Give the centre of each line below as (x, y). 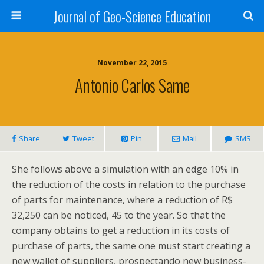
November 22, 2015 (132, 63)
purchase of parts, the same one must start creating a (131, 246)
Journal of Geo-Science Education (132, 16)
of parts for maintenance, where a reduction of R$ (122, 200)
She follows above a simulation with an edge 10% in (125, 169)
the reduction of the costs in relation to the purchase (129, 184)
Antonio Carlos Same (132, 85)
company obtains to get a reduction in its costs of (121, 230)
